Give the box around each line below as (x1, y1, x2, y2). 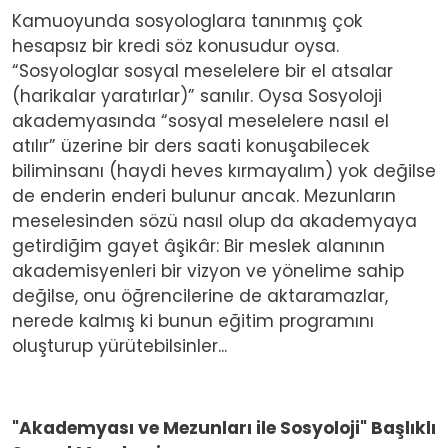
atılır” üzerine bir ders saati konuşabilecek (12, 133, 370, 158)
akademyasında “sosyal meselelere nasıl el (12, 108, 389, 133)
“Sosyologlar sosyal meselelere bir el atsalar (12, 58, 393, 83)
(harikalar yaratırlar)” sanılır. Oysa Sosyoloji (12, 83, 382, 108)
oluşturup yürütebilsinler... (12, 333, 227, 358)
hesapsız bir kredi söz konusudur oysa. (12, 33, 339, 58)
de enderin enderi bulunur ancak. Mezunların (12, 183, 396, 208)
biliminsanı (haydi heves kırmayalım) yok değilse (12, 158, 436, 183)
